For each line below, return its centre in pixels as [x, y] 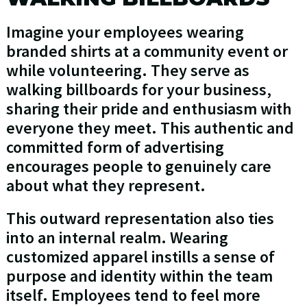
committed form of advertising [115, 147]
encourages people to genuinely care [138, 167]
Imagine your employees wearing [125, 32]
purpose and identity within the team [139, 276]
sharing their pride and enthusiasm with [149, 109]
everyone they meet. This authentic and [150, 128]
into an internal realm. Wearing [117, 238]
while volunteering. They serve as [127, 71]
